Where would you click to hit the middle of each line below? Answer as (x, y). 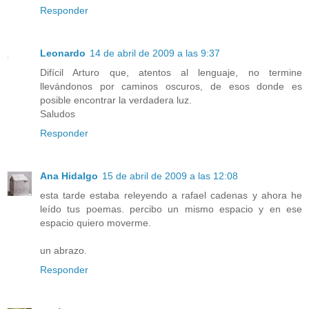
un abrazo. (63, 250)
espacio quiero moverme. (96, 222)
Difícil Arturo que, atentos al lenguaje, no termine (171, 72)
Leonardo (63, 53)
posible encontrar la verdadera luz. (116, 100)
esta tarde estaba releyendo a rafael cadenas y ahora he (171, 195)
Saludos (58, 113)
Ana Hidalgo (69, 176)
